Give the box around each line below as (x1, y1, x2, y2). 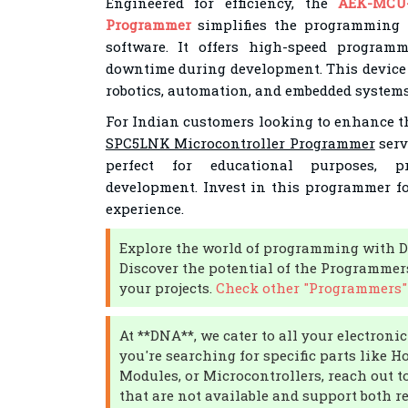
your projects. (118, 279, 216, 297)
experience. (105, 199, 184, 218)
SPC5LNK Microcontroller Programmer (105, 134, 375, 152)
